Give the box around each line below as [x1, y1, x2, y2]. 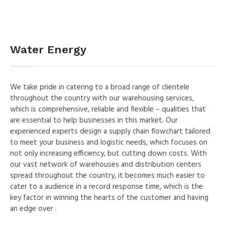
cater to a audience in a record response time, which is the [10, 180, 203, 193]
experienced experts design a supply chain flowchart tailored [10, 125, 211, 138]
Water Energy [10, 43, 87, 56]
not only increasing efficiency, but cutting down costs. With [10, 147, 207, 160]
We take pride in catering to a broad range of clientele [10, 81, 190, 93]
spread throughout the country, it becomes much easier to [10, 169, 205, 182]
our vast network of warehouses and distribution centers [10, 158, 202, 171]
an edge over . [10, 202, 57, 215]
